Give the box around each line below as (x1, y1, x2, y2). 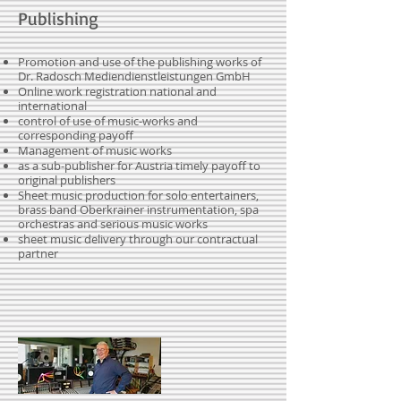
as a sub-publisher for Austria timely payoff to (18, 158, 260, 174)
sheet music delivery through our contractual (18, 231, 258, 247)
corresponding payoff (18, 127, 136, 143)
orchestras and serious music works (18, 216, 210, 232)
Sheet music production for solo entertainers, (18, 187, 259, 203)
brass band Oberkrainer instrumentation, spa (18, 201, 259, 218)
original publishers (18, 172, 115, 188)
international (18, 98, 87, 114)
